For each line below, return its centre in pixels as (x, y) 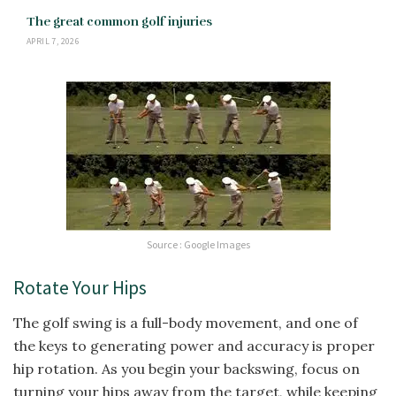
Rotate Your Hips (80, 288)
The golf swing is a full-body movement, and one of (186, 323)
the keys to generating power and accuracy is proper (194, 346)
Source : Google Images (198, 244)
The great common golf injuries (119, 21)
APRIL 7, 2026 (53, 41)
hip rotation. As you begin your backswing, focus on (187, 369)
